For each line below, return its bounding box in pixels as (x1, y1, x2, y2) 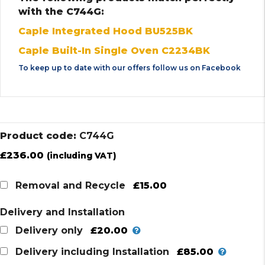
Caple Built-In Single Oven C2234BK (18, 44, 210, 56)
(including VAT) (47, 150, 116, 160)
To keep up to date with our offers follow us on (18, 63, 202, 72)
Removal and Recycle (15, 180, 125, 192)
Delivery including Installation (15, 246, 169, 258)
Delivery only (15, 225, 83, 237)
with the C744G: (18, 5, 104, 17)
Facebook (202, 63, 241, 72)
